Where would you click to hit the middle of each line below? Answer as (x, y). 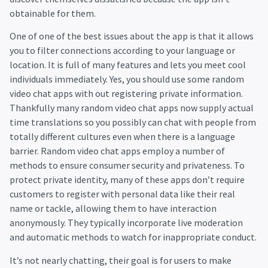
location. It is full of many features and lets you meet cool (128, 65)
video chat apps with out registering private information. (126, 94)
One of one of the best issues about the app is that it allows (132, 36)
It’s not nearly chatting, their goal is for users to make (121, 260)
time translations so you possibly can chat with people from (133, 122)
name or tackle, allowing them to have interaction (113, 208)
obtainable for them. (53, 13)
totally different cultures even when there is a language (122, 137)
